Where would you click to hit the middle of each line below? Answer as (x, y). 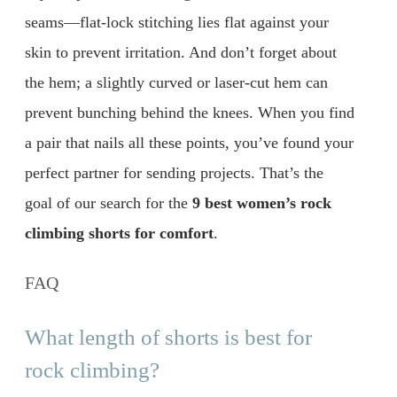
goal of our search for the (109, 202)
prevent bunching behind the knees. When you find (190, 112)
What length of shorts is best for (168, 338)
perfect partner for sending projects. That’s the (174, 172)
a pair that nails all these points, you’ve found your (189, 142)
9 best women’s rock (262, 202)
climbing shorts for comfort (119, 233)
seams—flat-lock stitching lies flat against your (177, 22)
